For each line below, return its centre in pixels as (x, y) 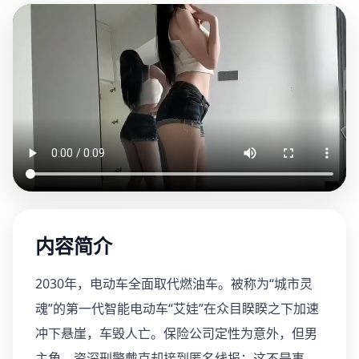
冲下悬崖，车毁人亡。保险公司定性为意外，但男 (176, 334)
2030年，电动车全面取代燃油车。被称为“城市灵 (174, 284)
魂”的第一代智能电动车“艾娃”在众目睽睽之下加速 (177, 309)
